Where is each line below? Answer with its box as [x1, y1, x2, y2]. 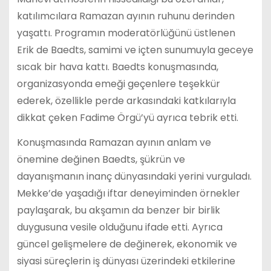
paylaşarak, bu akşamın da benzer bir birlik [16, 203, 220, 218]
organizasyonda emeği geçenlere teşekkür [16, 77, 220, 91]
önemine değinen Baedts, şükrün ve [16, 152, 185, 167]
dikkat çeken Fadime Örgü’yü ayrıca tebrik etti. [16, 111, 238, 125]
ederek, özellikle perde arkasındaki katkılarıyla [16, 94, 236, 108]
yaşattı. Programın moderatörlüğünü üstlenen [16, 26, 235, 41]
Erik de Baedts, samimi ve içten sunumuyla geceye [16, 43, 253, 57]
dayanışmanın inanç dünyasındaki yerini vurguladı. [16, 169, 252, 184]
